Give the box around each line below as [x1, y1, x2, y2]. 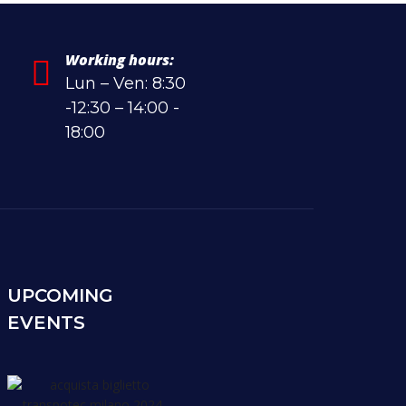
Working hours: [64, 49, 174, 70]
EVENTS [7, 311, 86, 333]
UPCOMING [7, 284, 114, 306]
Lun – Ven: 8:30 [64, 72, 186, 93]
